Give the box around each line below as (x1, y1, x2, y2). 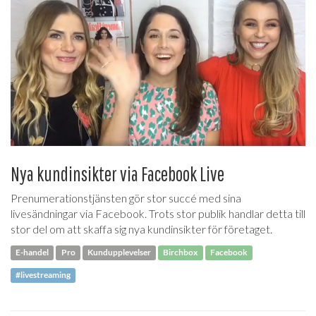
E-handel (16, 247, 49, 258)
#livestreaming (16, 269, 71, 281)
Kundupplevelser (87, 247, 151, 258)
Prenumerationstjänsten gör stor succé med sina (11, 190, 241, 205)
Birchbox (163, 247, 198, 258)
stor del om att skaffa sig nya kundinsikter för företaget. (11, 221, 272, 236)
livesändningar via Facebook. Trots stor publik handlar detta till (11, 206, 305, 220)
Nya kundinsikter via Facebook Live (11, 162, 224, 186)
